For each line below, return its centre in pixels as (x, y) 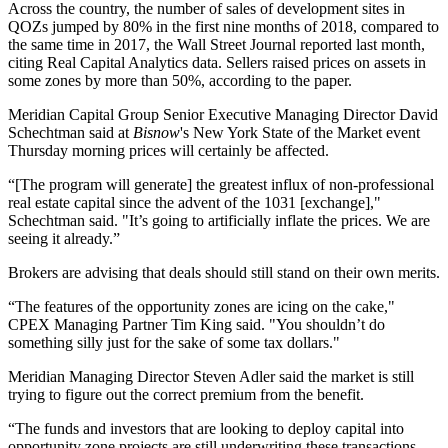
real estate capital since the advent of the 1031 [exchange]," (194, 203)
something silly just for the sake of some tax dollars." (174, 343)
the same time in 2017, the (92, 45)
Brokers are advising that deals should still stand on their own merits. (224, 273)
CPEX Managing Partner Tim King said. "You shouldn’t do (196, 325)
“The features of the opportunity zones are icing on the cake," (201, 307)
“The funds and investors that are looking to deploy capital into (206, 429)
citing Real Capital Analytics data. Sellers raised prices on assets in (217, 63)
